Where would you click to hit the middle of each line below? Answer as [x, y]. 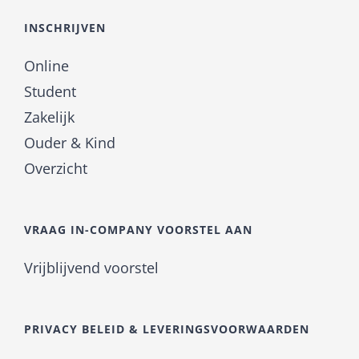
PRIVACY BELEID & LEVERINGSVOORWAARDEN [167, 329]
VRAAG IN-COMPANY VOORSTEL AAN [138, 230]
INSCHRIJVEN [65, 28]
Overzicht [56, 169]
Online [46, 66]
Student [50, 92]
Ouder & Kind [70, 143]
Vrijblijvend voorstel [91, 268]
